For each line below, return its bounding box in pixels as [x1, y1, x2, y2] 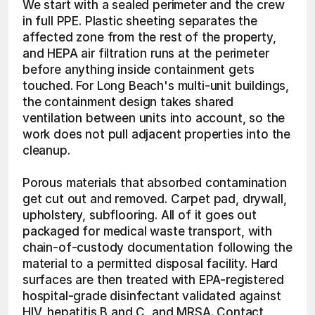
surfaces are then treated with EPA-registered [22, 273, 284, 287]
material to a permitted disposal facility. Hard [22, 257, 278, 271]
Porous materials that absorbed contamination [22, 176, 287, 190]
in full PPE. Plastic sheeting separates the [22, 14, 257, 28]
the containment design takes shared [22, 95, 234, 109]
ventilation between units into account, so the [22, 111, 285, 125]
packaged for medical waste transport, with [22, 224, 272, 238]
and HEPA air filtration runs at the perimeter [22, 46, 269, 60]
